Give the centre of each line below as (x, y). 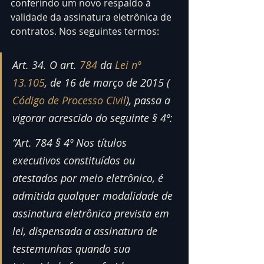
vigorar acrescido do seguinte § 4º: (93, 118)
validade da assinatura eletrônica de (92, 17)
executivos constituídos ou (75, 160)
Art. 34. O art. (46, 65)
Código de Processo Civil (69, 100)
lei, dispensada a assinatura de (86, 231)
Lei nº (129, 65)
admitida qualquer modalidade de (94, 195)
